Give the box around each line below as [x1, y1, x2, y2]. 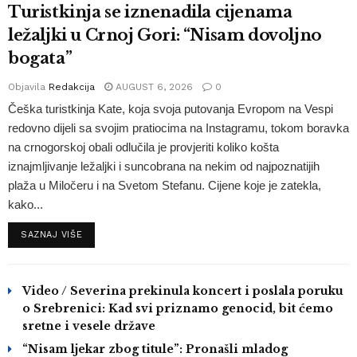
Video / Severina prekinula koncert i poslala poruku [22, 284, 343, 298]
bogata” [8, 49, 73, 68]
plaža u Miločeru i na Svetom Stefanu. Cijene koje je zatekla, [8, 178, 321, 192]
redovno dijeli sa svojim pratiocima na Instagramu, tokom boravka [8, 121, 349, 135]
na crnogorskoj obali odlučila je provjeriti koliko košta [8, 140, 279, 154]
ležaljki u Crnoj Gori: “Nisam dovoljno [8, 25, 322, 45]
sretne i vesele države [22, 319, 155, 333]
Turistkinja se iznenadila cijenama [8, 2, 292, 22]
